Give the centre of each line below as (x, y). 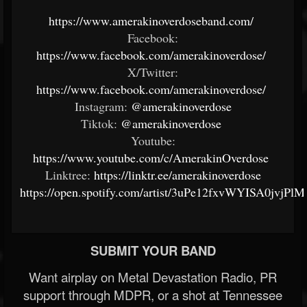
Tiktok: (99, 123)
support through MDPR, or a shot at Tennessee (153, 294)
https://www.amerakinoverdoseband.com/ (153, 20)
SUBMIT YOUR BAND (153, 250)
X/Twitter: (153, 72)
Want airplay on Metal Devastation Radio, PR (153, 277)
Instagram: (102, 106)
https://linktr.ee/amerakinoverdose (177, 174)
